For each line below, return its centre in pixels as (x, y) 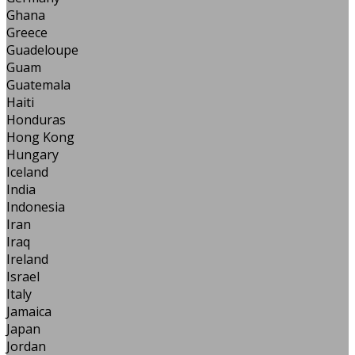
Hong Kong (40, 137)
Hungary (32, 154)
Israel (23, 276)
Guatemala (38, 84)
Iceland (27, 172)
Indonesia (36, 206)
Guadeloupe (42, 50)
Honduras (36, 119)
